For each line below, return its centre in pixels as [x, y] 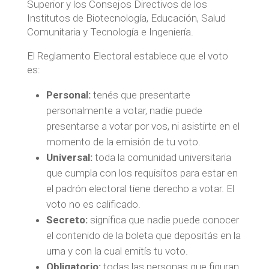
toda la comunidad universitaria [162, 158]
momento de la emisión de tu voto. [123, 142]
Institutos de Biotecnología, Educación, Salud [126, 18]
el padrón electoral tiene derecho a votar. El [140, 189]
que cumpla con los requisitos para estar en [142, 173]
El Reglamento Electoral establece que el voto [127, 56]
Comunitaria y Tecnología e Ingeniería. [110, 32]
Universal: [69, 158]
